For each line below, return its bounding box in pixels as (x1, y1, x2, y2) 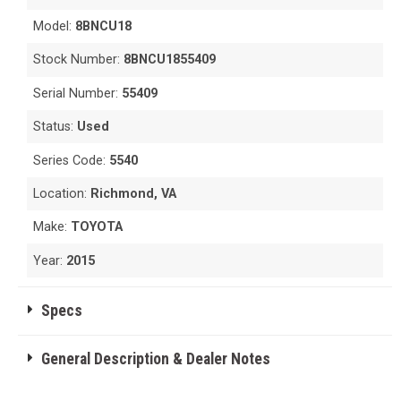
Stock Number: (33, 52, 124, 68)
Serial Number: (33, 85, 123, 101)
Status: (33, 119, 78, 135)
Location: (33, 185, 91, 201)
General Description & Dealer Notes (41, 349, 270, 368)
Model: (33, 19, 76, 35)
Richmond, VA (90, 185, 177, 201)
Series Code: (33, 152, 110, 168)
